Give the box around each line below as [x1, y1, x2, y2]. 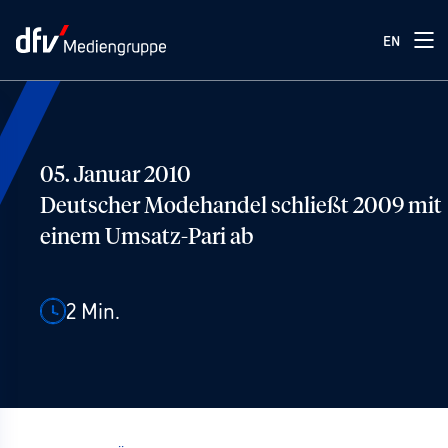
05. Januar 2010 [40, 165, 191, 187]
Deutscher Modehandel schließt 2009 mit [40, 196, 442, 218]
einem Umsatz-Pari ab [40, 227, 253, 249]
